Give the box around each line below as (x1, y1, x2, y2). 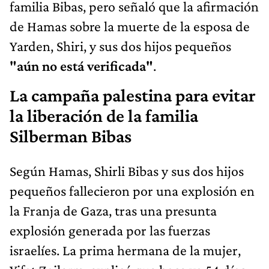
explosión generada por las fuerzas (10, 222, 210, 238)
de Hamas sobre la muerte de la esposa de (10, 17, 250, 34)
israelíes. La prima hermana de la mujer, (10, 241, 241, 258)
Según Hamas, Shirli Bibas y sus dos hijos (10, 162, 244, 179)
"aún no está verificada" (10, 57, 153, 74)
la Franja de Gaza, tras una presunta (10, 202, 217, 219)
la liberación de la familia (10, 105, 198, 126)
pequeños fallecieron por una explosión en (10, 182, 255, 199)
